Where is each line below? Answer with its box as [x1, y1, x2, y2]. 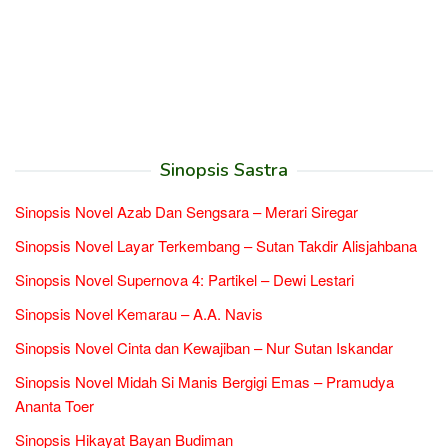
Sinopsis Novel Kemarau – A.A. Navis [15, 302, 263, 324]
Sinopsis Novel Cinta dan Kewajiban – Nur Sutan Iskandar [15, 336, 393, 358]
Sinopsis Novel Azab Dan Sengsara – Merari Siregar [15, 200, 358, 222]
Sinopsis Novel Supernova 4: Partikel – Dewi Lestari [15, 268, 354, 290]
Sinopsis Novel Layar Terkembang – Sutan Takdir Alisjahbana [15, 234, 417, 256]
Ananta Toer [15, 394, 94, 416]
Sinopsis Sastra [160, 157, 288, 182]
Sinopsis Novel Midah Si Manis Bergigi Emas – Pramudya [15, 370, 394, 392]
